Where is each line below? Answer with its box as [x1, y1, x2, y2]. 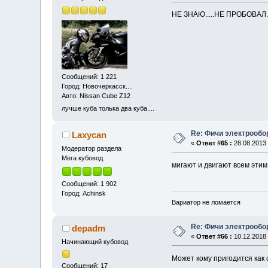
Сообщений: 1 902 [62, 179, 117, 187]
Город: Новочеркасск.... [62, 82, 133, 90]
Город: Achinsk [62, 189, 106, 197]
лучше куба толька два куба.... [62, 105, 155, 112]
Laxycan [71, 130, 106, 141]
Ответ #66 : [196, 232, 233, 240]
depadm [71, 223, 105, 233]
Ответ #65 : [196, 139, 233, 147]
